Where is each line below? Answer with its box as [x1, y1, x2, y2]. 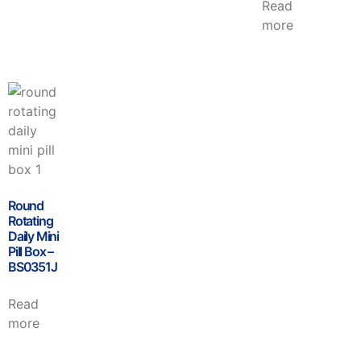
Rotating [8, 212, 53, 229]
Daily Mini [8, 227, 59, 244]
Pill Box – [8, 243, 53, 259]
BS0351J [8, 258, 57, 275]
